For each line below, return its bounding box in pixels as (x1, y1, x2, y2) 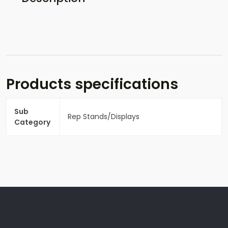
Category (14, 117, 50, 127)
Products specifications (6, 74, 178, 94)
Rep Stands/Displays (68, 111, 139, 122)
